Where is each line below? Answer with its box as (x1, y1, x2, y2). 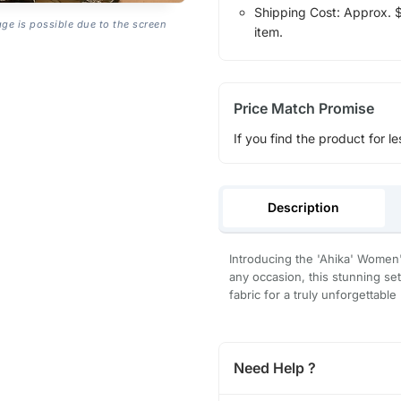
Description (268, 200, 340, 216)
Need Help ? (233, 359, 316, 378)
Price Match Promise (233, 98, 374, 117)
